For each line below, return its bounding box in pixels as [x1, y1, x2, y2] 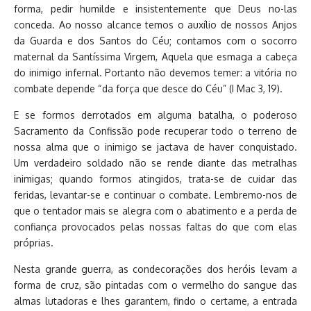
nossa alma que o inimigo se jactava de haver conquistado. [14, 140, 297, 153]
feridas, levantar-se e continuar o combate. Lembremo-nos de [14, 188, 297, 201]
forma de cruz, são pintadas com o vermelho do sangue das [14, 278, 297, 291]
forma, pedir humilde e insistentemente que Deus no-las [14, 2, 297, 15]
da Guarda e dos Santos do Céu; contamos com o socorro [14, 34, 297, 47]
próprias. [14, 236, 53, 249]
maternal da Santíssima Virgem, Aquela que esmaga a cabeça [14, 50, 297, 62]
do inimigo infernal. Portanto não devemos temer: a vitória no [14, 66, 297, 78]
